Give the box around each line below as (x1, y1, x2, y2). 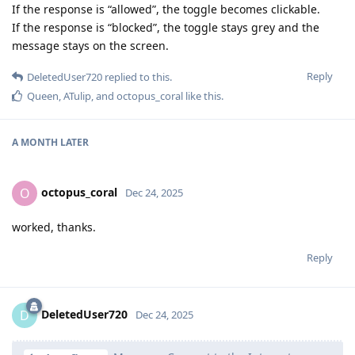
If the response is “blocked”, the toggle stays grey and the (12, 19, 319, 35)
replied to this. (102, 69, 172, 84)
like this (183, 88, 221, 103)
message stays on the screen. (12, 37, 169, 53)
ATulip (63, 88, 91, 103)
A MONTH (12, 135, 58, 149)
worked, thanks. (12, 219, 96, 235)
